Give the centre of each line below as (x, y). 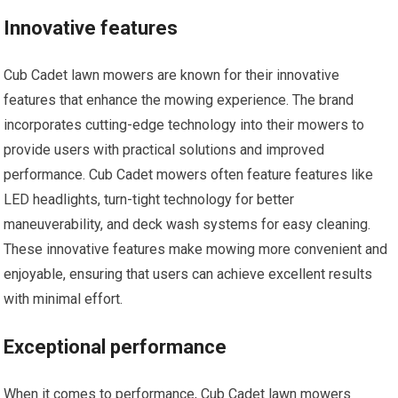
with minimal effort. (64, 299)
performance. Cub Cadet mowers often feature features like (189, 175)
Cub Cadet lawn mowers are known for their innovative (172, 76)
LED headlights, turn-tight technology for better (149, 200)
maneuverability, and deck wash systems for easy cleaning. (187, 225)
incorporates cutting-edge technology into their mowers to (184, 125)
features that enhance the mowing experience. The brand (179, 100)
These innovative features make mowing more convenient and (196, 250)
